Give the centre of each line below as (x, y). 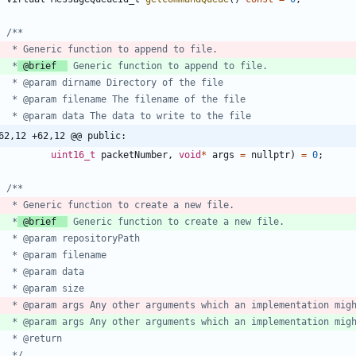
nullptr (271, 155)
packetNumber (134, 155)
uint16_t (73, 155)
